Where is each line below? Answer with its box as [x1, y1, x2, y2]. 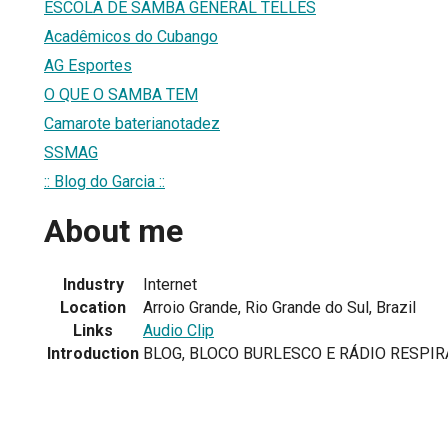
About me [44, 212, 183, 251]
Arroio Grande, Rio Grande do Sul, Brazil [143, 297, 416, 317]
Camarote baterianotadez [44, 113, 220, 133]
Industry [62, 274, 124, 294]
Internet [143, 274, 197, 294]
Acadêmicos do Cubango [44, 26, 218, 46]
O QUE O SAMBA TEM [44, 84, 198, 104]
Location [60, 297, 126, 317]
